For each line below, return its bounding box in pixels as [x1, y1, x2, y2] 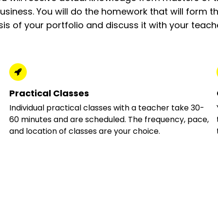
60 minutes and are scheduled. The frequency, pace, [9, 114, 209, 125]
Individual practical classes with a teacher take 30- [9, 102, 204, 113]
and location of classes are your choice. [9, 126, 160, 137]
